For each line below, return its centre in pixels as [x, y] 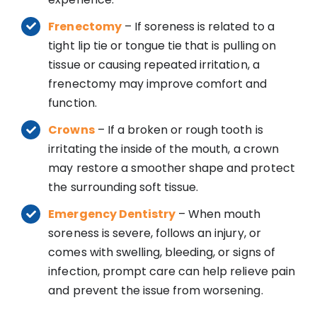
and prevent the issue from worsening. [156, 291]
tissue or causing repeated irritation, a [154, 64]
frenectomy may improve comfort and [158, 83]
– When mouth [218, 214]
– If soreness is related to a [198, 26]
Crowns [71, 129]
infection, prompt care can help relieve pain [172, 272]
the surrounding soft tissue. [123, 187]
